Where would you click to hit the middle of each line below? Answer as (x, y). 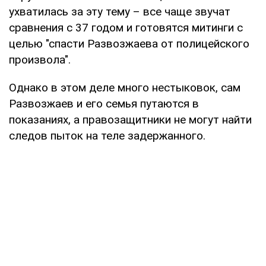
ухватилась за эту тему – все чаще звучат (120, 11)
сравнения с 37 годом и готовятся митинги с (126, 27)
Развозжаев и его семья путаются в (104, 103)
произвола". (40, 59)
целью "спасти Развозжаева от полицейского (129, 43)
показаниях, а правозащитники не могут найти (130, 119)
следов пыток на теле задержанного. (107, 135)
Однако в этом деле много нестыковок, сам (125, 87)
